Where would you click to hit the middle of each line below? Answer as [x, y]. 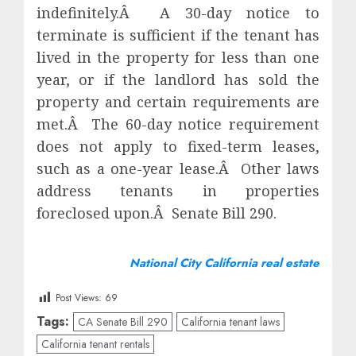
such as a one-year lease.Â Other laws [178, 169]
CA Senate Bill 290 [123, 322]
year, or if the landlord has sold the [178, 80]
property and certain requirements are [178, 102]
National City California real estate [224, 263]
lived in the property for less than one [178, 58]
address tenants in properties [178, 191]
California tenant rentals [95, 344]
